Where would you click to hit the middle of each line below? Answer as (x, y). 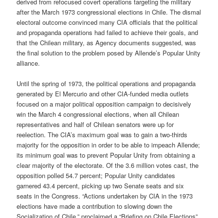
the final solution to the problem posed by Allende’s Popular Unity (109, 53)
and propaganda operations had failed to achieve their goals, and (108, 32)
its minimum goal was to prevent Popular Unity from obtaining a (106, 155)
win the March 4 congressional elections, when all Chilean (98, 114)
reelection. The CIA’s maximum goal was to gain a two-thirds (102, 134)
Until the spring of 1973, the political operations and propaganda (106, 83)
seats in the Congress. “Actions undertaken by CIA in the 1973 (105, 196)
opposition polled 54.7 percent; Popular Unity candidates (96, 175)
